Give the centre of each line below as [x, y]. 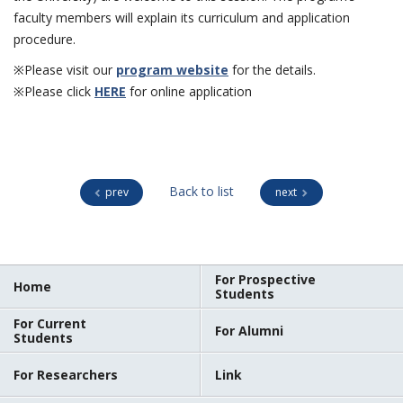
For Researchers [66, 374]
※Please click [54, 91]
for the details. [272, 69]
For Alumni [249, 330]
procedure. [45, 39]
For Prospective [265, 279]
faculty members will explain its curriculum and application [182, 17]
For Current [50, 323]
